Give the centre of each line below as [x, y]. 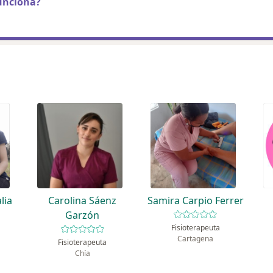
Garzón [83, 215]
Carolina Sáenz [83, 201]
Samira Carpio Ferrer [195, 201]
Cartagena [196, 239]
